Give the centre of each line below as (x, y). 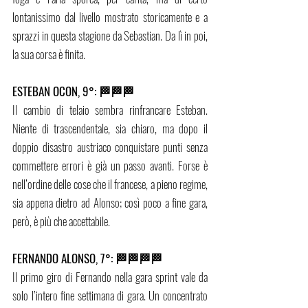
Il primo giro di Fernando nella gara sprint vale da (110, 277)
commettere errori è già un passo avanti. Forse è (110, 166)
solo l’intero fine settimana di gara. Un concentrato (110, 296)
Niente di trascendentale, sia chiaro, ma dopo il (110, 129)
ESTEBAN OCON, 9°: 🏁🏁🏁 (75, 91)
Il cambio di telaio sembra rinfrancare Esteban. (110, 110)
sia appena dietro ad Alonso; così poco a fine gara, (110, 203)
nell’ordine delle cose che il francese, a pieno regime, (110, 184)
